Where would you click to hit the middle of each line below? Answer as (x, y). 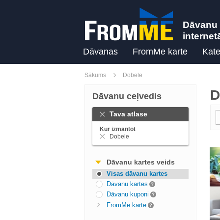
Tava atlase (128, 114)
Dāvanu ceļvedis (127, 96)
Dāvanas (100, 52)
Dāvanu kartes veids (141, 162)
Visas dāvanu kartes (137, 174)
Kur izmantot (118, 129)
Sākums (95, 75)
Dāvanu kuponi (128, 194)
